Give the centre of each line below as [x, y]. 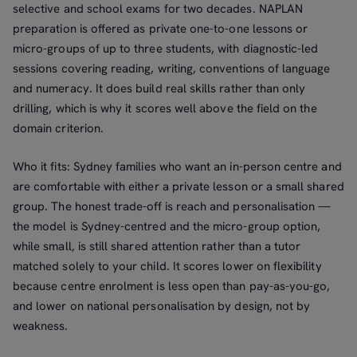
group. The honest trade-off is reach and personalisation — [172, 206]
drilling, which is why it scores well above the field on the [165, 109]
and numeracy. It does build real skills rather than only [159, 89]
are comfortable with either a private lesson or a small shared [178, 186]
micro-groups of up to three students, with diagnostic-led [166, 49]
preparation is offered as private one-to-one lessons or [161, 29]
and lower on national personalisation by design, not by [162, 306]
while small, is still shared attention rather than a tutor [157, 246]
